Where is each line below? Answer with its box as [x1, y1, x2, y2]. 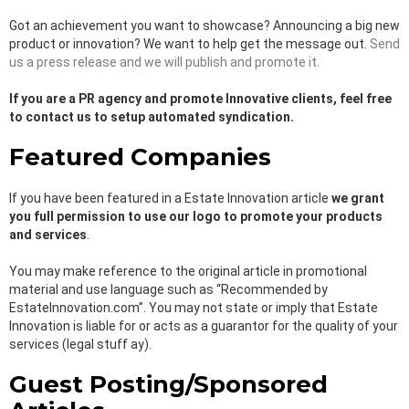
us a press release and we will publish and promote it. [9, 55, 320, 70]
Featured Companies [9, 142, 271, 173]
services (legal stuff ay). [9, 337, 152, 352]
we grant [331, 191, 384, 206]
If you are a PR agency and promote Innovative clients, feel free [9, 91, 392, 107]
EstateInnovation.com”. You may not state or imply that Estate [9, 300, 378, 316]
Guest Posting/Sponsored [9, 370, 328, 400]
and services [9, 227, 87, 243]
